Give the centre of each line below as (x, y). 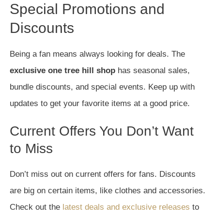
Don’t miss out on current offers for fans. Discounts (103, 174)
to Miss (31, 148)
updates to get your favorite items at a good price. (100, 103)
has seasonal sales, (153, 70)
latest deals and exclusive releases (126, 207)
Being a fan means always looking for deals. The (97, 54)
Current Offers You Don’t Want (102, 131)
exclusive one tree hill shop (62, 70)
